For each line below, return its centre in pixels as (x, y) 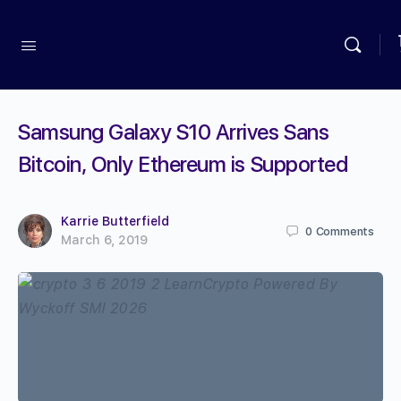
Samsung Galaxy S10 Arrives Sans (174, 132)
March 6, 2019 (104, 240)
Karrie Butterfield (115, 221)
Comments (345, 231)
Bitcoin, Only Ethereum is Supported (183, 164)
